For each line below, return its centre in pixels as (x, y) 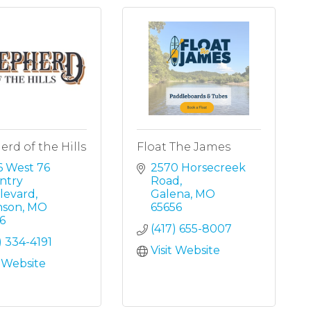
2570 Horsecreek (199, 168)
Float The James (184, 147)
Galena (171, 194)
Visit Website (186, 251)
